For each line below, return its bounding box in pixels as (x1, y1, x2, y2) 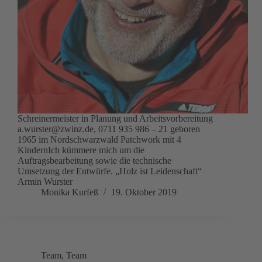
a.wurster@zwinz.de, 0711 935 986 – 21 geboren (18, 124, 200, 135)
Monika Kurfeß (41, 187, 98, 198)
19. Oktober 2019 (111, 187, 177, 198)
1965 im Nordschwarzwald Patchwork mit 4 (18, 135, 181, 145)
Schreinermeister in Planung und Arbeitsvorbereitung (18, 113, 213, 124)
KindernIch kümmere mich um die (18, 145, 144, 156)
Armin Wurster (18, 177, 73, 187)
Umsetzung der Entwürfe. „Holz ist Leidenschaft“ (18, 166, 202, 177)
